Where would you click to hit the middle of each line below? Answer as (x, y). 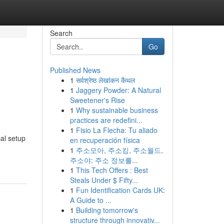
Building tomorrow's (107, 210)
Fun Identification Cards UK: (120, 190)
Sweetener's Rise (97, 100)
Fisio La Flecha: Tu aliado (116, 130)
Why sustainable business (117, 110)
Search (61, 33)
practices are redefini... (106, 120)
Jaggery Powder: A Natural (118, 90)
